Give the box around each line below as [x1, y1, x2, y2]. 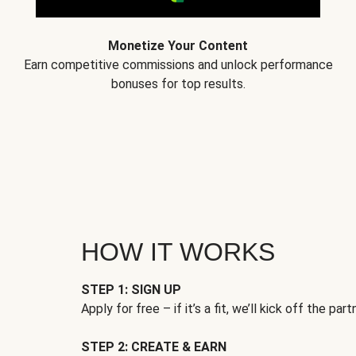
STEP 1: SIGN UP [81, 282, 181, 298]
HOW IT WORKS [81, 238, 275, 267]
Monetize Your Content [108, 38, 248, 53]
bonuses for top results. [110, 76, 246, 91]
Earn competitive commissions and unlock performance [23, 57, 333, 72]
